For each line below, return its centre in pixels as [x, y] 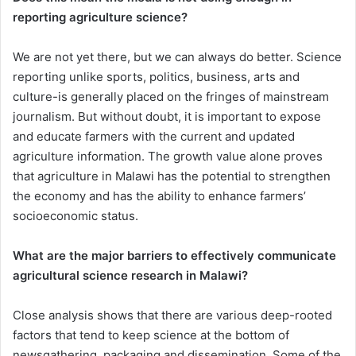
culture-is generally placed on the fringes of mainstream [171, 96]
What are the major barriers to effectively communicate [174, 255]
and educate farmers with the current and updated [154, 136]
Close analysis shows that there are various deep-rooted [172, 315]
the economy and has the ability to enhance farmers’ [159, 195]
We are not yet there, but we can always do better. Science [177, 56]
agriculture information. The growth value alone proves [168, 156]
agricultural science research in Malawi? [130, 275]
